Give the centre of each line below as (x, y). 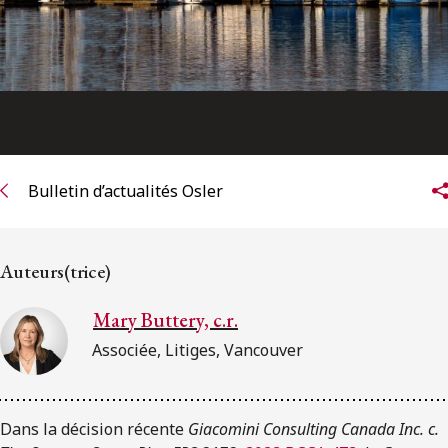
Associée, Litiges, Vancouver (197, 350)
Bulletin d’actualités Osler (125, 190)
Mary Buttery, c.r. (165, 320)
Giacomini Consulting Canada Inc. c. (313, 429)
